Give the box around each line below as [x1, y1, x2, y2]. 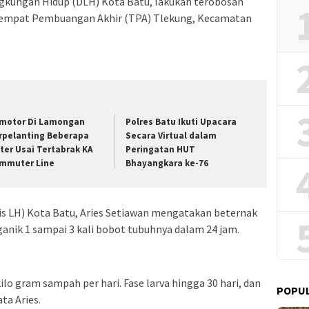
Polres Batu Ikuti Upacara [126, 116, 237, 128]
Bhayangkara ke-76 [126, 157, 209, 170]
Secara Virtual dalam [126, 130, 217, 142]
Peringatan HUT [126, 143, 196, 156]
